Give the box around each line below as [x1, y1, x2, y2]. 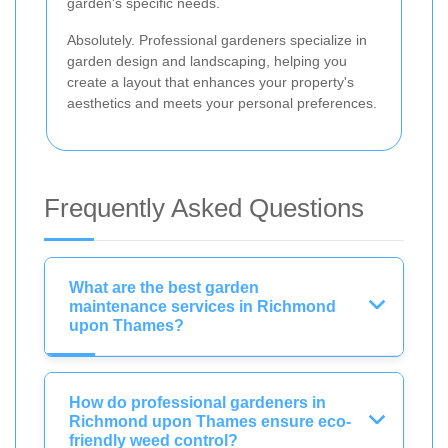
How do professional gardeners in [69, 393, 326, 411]
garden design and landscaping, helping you [67, 52, 347, 69]
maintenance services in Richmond [69, 297, 336, 315]
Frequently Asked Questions [44, 192, 364, 223]
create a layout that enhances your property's [67, 73, 354, 90]
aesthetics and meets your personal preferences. [67, 94, 377, 111]
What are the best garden [69, 278, 259, 296]
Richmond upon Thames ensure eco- [69, 412, 351, 430]
